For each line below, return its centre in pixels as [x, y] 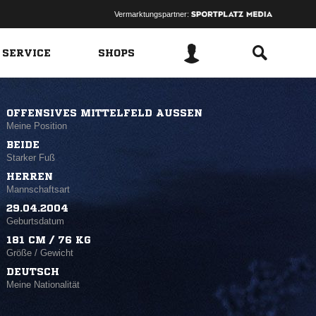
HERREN [30, 176]
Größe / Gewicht [40, 253]
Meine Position [37, 126]
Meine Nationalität [43, 285]
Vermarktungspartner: [152, 14]
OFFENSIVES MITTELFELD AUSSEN [101, 113]
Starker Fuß [31, 158]
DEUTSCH [33, 272]
